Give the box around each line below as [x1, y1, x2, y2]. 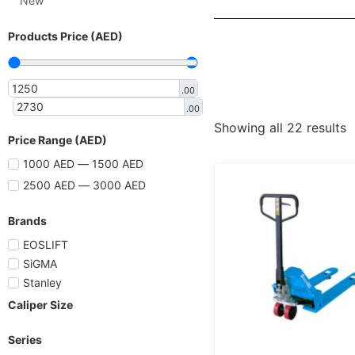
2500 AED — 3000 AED [23, 178, 146, 192]
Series [8, 333, 42, 346]
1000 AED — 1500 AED [23, 157, 143, 170]
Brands [8, 214, 47, 227]
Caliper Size [8, 298, 73, 311]
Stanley [23, 276, 62, 289]
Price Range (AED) [8, 133, 107, 147]
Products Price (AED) [8, 29, 123, 43]
